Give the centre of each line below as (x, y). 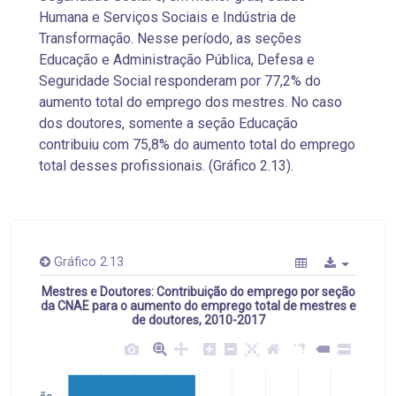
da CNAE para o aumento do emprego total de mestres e (198, 305)
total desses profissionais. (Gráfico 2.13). (166, 166)
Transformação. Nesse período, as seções (170, 39)
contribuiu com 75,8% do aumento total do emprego (197, 145)
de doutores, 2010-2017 (198, 320)
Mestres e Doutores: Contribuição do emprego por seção (198, 291)
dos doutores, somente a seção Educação (168, 124)
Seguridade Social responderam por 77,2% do (180, 81)
